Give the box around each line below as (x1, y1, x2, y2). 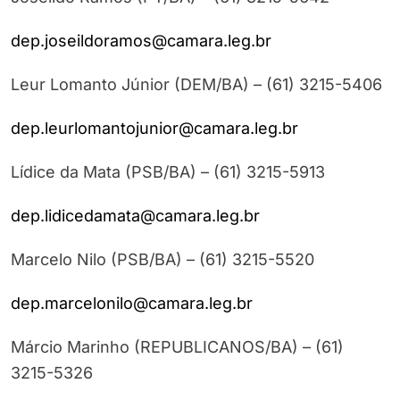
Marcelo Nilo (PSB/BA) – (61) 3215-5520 (11, 250, 314, 270)
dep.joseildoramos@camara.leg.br (11, 31, 271, 51)
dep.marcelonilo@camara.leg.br (11, 294, 253, 313)
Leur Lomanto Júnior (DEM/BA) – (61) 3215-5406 (11, 75, 382, 95)
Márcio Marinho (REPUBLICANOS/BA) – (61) (11, 337, 344, 357)
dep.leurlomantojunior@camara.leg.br (11, 119, 298, 138)
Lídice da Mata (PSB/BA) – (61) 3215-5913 (11, 162, 325, 182)
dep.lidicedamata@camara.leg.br (11, 206, 260, 226)
